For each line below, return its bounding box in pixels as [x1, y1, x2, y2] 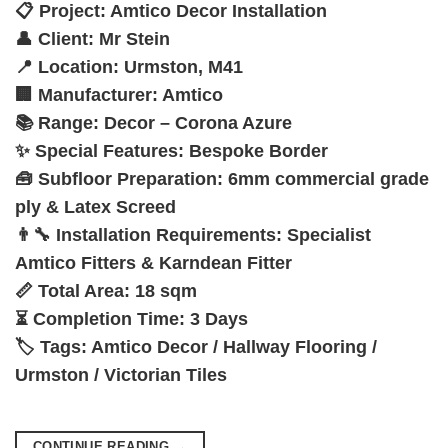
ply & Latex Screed [15, 196, 176, 217]
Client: [38, 28, 94, 49]
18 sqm [130, 280, 197, 301]
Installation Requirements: [56, 224, 282, 245]
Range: [38, 112, 99, 133]
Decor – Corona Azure [99, 112, 292, 133]
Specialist [282, 224, 371, 245]
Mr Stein [94, 28, 170, 49]
